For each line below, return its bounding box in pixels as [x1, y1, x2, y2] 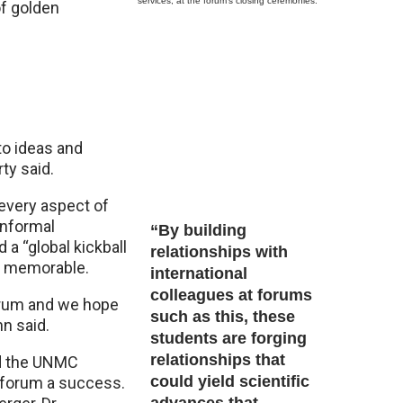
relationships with [150, 243, 288, 261]
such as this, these [150, 308, 295, 326]
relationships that [150, 351, 285, 369]
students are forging [150, 329, 307, 347]
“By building [150, 221, 246, 239]
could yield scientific [150, 372, 309, 390]
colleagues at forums [150, 286, 312, 304]
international [150, 264, 247, 282]
